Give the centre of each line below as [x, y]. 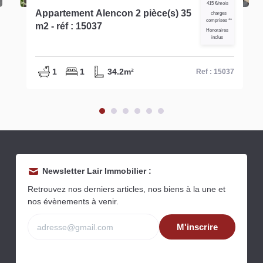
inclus [218, 37]
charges [219, 13]
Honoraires [218, 30]
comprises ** [219, 20]
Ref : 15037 [215, 71]
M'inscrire [197, 227]
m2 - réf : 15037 [68, 26]
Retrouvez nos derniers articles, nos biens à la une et [127, 189]
